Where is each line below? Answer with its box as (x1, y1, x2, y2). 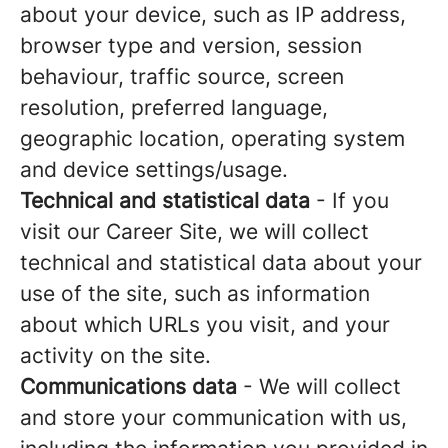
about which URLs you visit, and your (20, 312, 390, 337)
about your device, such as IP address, (20, 2, 406, 27)
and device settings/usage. (20, 157, 288, 182)
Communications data (20, 374, 237, 399)
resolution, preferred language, (20, 95, 328, 120)
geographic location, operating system (20, 126, 405, 151)
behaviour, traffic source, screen (20, 64, 344, 89)
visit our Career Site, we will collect (20, 219, 369, 244)
